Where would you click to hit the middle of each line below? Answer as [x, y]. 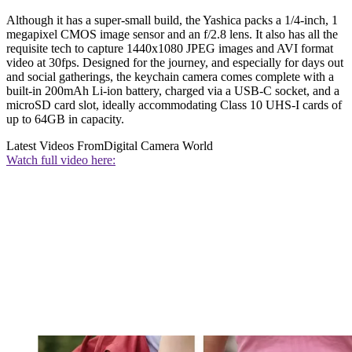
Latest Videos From [55, 146]
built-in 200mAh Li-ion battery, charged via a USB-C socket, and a [173, 91]
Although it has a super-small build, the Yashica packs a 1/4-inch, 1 [172, 20]
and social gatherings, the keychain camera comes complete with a [170, 77]
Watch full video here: [61, 160]
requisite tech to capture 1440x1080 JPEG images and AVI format [170, 49]
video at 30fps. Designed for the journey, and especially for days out [175, 63]
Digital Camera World [158, 146]
